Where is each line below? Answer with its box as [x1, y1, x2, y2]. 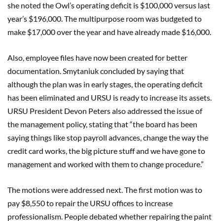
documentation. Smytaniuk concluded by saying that [7, 66, 184, 75]
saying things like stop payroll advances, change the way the [7, 132, 208, 142]
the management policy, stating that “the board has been [7, 119, 197, 129]
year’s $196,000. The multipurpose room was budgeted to [7, 13, 202, 23]
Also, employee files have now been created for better [7, 52, 187, 62]
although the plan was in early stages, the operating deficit [7, 79, 203, 89]
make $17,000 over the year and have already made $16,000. [7, 27, 211, 37]
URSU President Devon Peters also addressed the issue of [7, 106, 202, 115]
